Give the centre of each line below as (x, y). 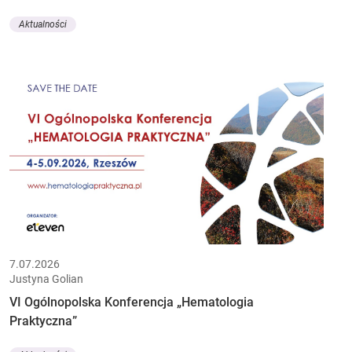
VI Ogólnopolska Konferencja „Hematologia (132, 302)
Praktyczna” (43, 321)
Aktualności (43, 25)
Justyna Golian (46, 279)
